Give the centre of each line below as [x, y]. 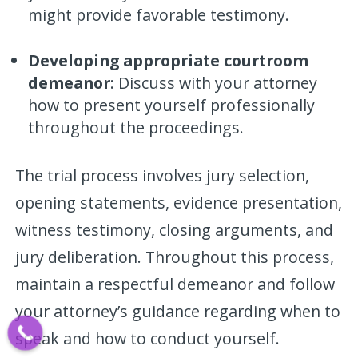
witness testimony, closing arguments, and [175, 229]
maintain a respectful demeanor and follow [175, 284]
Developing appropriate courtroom [169, 60]
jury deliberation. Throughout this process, [175, 257]
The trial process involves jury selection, [163, 175]
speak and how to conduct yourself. [148, 338]
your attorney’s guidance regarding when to [178, 311]
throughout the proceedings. [136, 127]
